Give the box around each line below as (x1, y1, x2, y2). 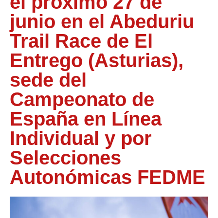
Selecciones (10, 146, 121, 169)
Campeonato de (10, 88, 154, 111)
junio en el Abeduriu (10, 10, 194, 33)
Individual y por (10, 127, 152, 150)
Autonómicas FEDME (10, 166, 205, 189)
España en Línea (10, 108, 162, 130)
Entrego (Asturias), (10, 49, 183, 72)
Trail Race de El (10, 30, 153, 53)
